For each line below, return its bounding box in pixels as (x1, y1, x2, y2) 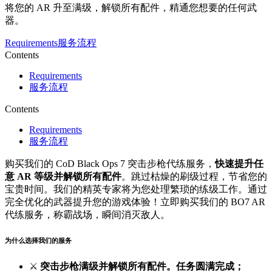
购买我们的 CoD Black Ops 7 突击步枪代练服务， (5, 158, 215, 169)
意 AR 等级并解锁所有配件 (5, 171, 121, 182)
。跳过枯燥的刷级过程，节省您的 (121, 171, 267, 182)
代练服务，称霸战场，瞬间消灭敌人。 (5, 209, 170, 220)
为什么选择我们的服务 (5, 237, 72, 245)
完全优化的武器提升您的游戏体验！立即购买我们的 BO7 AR (5, 197, 265, 208)
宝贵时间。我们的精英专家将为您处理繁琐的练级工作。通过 (5, 184, 267, 195)
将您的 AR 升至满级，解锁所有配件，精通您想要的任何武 (5, 2, 257, 13)
